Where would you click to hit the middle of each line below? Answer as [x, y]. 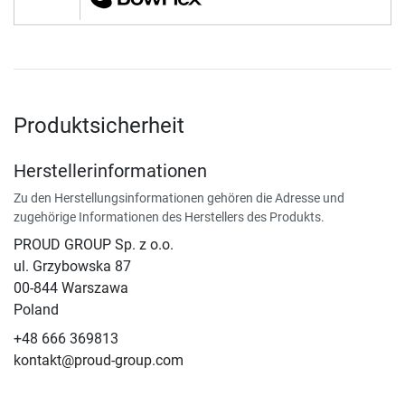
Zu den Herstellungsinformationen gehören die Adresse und [179, 198]
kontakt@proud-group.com [99, 361]
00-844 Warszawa [71, 288]
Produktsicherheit [99, 126]
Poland [36, 310]
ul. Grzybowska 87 [72, 267]
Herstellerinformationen [110, 171]
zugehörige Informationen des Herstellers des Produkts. [169, 217]
